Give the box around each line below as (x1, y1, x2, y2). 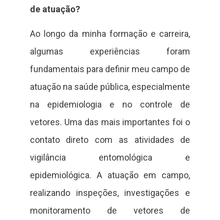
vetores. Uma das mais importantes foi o (29, 117, 191, 128)
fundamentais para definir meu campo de (29, 64, 191, 75)
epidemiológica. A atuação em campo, (29, 170, 191, 181)
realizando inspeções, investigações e (29, 188, 191, 198)
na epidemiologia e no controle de (29, 99, 191, 110)
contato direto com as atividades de (29, 135, 191, 145)
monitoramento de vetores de (29, 205, 191, 216)
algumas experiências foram (29, 46, 191, 57)
